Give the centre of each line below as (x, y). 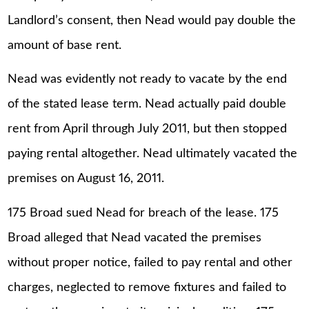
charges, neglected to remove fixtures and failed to (147, 287)
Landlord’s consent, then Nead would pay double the (152, 20)
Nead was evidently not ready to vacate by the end (148, 80)
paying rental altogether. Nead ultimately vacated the (153, 154)
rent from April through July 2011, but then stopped (148, 129)
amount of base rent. (65, 45)
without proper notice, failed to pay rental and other (150, 262)
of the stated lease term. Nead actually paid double (147, 104)
